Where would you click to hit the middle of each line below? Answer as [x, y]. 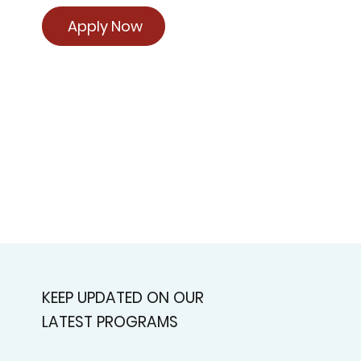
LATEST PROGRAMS [110, 322]
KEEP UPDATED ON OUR [123, 297]
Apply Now [106, 27]
